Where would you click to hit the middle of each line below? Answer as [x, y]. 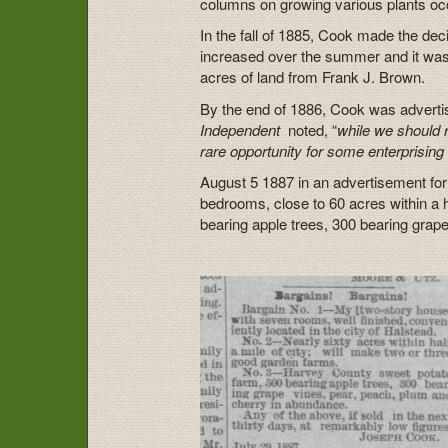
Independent [242, 129]
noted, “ [311, 129]
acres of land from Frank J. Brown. [313, 77]
